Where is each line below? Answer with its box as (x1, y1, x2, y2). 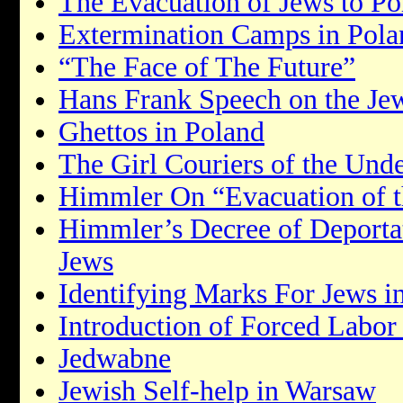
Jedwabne (58, 342, 171, 374)
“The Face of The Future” (58, 50, 355, 83)
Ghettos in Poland (58, 115, 264, 148)
